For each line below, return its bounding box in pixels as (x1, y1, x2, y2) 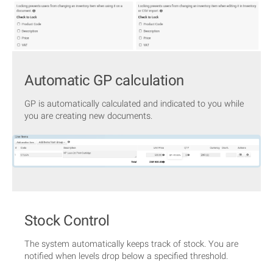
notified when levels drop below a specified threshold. (24, 251, 229, 262)
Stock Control (24, 211, 110, 229)
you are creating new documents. (24, 111, 153, 122)
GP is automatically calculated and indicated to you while (24, 99, 244, 110)
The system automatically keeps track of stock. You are (24, 239, 239, 250)
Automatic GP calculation (24, 71, 184, 89)
